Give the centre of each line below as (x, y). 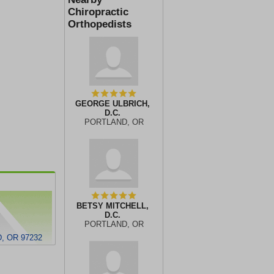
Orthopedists (100, 24)
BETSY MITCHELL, (112, 206)
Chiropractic (98, 12)
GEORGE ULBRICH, (112, 104)
